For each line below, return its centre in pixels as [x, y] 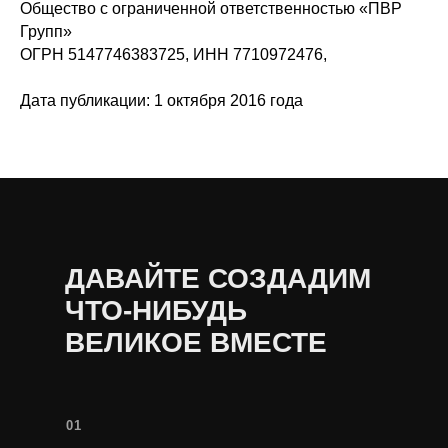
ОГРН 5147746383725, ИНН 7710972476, [173, 54]
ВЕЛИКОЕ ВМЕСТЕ [196, 342]
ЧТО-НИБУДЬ [156, 310]
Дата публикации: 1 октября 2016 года [161, 100]
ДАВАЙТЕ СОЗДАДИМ [218, 278]
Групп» [46, 31]
